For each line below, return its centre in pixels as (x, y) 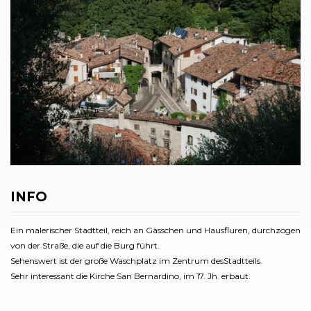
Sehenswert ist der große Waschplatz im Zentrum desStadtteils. (137, 260)
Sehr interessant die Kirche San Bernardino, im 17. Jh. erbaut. (131, 276)
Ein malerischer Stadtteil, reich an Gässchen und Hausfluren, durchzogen (155, 230)
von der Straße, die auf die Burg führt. (85, 245)
